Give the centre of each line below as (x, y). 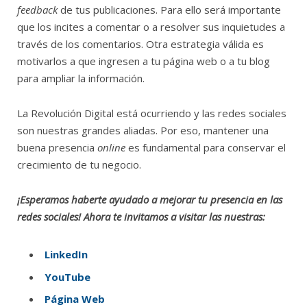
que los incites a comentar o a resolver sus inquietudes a (151, 27)
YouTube (67, 277)
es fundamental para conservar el (206, 148)
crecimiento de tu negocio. (79, 165)
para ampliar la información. (81, 78)
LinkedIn (66, 255)
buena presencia (57, 148)
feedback (37, 10)
